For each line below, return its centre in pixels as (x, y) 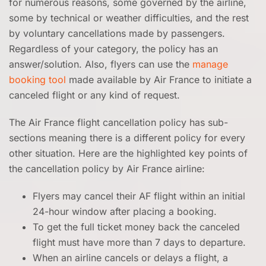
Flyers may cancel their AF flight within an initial (139, 196)
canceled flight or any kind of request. (94, 95)
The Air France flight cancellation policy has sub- (118, 122)
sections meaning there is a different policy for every (127, 138)
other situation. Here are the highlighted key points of (128, 153)
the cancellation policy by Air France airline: (107, 169)
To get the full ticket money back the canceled (136, 227)
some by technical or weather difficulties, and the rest (129, 18)
